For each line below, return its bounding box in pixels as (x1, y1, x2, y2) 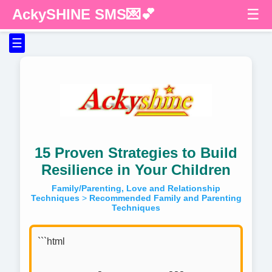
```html (38, 236, 65, 246)
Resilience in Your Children (41, 161, 231, 178)
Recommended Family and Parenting (89, 192, 242, 203)
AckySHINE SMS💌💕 (12, 6, 155, 22)
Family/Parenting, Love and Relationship (52, 183, 220, 193)
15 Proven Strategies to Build (35, 144, 237, 161)
